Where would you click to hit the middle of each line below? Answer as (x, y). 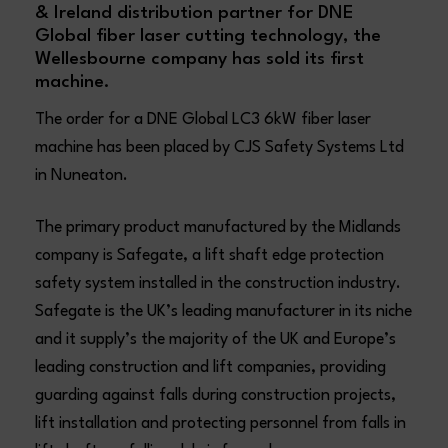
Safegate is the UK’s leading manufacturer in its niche (224, 311)
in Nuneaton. (82, 175)
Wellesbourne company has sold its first (200, 58)
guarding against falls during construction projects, (216, 395)
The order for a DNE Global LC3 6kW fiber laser (203, 119)
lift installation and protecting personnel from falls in (221, 423)
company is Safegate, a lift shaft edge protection (210, 255)
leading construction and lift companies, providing (211, 367)
